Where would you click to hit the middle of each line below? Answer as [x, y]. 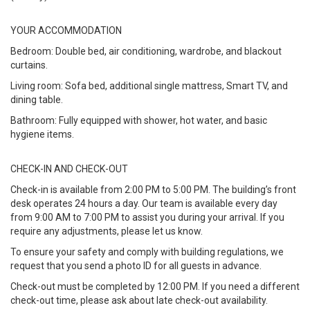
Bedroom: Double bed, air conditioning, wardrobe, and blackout [146, 51]
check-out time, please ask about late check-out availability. [139, 300]
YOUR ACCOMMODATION [66, 30]
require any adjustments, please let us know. [107, 231]
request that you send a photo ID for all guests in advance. [136, 266]
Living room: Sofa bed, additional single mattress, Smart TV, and [149, 86]
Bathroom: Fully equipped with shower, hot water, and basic [139, 120]
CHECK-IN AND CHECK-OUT [69, 169]
